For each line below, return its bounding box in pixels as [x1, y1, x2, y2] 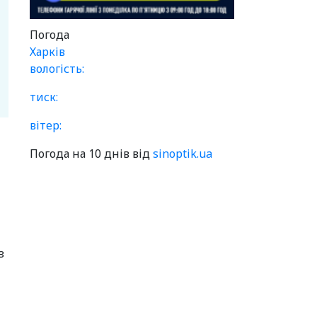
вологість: [29, 60, 84, 76]
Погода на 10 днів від [29, 145, 153, 161]
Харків [29, 43, 65, 59]
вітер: [29, 117, 62, 133]
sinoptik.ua [152, 145, 212, 161]
